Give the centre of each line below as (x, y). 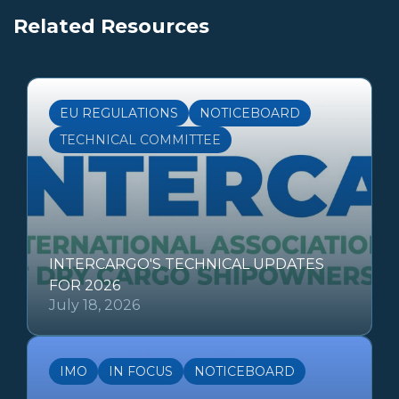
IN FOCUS (141, 371)
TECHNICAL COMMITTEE (140, 139)
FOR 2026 (85, 285)
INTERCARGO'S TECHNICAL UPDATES (187, 264)
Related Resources (111, 26)
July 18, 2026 (94, 305)
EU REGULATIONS (119, 113)
